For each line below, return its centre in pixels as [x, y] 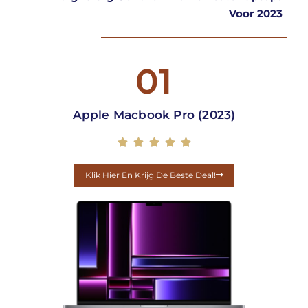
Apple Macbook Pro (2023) [154, 114]
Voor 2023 [256, 14]
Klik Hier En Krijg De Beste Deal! [150, 175]
